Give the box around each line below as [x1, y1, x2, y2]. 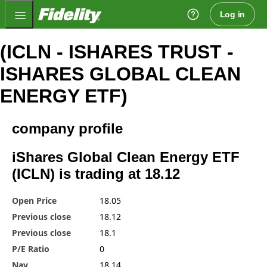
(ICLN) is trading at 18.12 [12, 165, 180, 182]
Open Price [12, 194, 57, 206]
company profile [12, 120, 123, 136]
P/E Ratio [12, 243, 49, 254]
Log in [219, 10, 245, 19]
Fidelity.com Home [101, 7, 178, 17]
